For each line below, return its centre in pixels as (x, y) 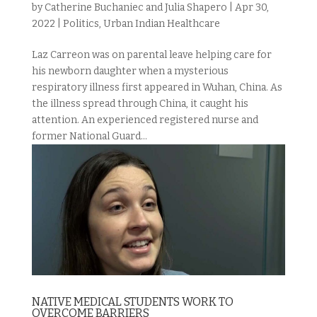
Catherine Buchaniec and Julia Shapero (136, 7)
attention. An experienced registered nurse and (145, 120)
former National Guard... (89, 136)
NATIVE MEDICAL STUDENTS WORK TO (132, 302)
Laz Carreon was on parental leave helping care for (151, 55)
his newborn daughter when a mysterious (130, 71)
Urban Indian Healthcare (161, 24)
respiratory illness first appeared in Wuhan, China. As (157, 87)
